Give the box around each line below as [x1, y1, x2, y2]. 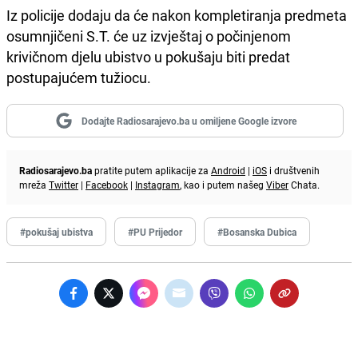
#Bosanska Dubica [217, 225, 296, 238]
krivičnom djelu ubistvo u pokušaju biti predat [6, 46, 290, 66]
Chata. [288, 177, 320, 191]
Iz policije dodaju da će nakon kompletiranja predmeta [6, 5, 347, 25]
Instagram [135, 177, 180, 191]
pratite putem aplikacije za [92, 163, 211, 177]
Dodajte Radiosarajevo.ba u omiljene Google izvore [81, 113, 296, 127]
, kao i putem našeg [180, 177, 266, 191]
